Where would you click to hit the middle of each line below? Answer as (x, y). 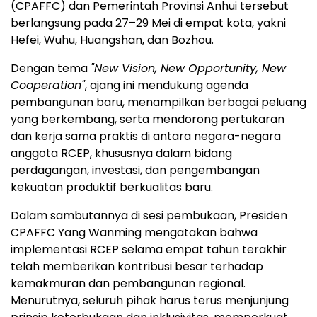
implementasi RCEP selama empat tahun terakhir (149, 249)
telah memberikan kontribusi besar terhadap (137, 266)
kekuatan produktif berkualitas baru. (112, 187)
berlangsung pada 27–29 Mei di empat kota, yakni (148, 23)
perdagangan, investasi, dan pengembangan (135, 170)
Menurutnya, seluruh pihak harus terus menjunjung (150, 300)
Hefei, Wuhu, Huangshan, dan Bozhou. (112, 40)
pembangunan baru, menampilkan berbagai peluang (158, 102)
